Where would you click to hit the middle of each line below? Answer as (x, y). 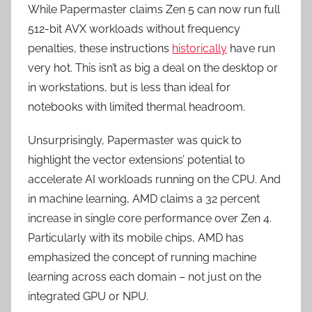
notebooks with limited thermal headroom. (136, 107)
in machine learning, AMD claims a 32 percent (144, 199)
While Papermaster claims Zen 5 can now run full (154, 9)
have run (251, 48)
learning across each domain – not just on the (145, 277)
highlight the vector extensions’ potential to (136, 160)
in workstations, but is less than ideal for (129, 87)
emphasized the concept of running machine (142, 257)
